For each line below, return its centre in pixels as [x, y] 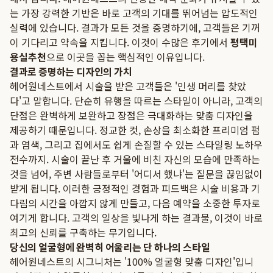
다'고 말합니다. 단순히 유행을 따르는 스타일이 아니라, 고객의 [136, 101]
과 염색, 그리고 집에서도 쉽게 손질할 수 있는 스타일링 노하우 [136, 144]
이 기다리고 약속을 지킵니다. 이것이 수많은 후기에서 [120, 42]
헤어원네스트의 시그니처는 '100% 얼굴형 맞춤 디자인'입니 [132, 261]
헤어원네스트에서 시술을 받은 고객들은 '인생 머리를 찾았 [128, 86]
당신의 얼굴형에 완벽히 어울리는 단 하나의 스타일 [110, 247]
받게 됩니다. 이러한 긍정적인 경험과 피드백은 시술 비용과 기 [135, 188]
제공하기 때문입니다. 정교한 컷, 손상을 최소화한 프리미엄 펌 [135, 130]
